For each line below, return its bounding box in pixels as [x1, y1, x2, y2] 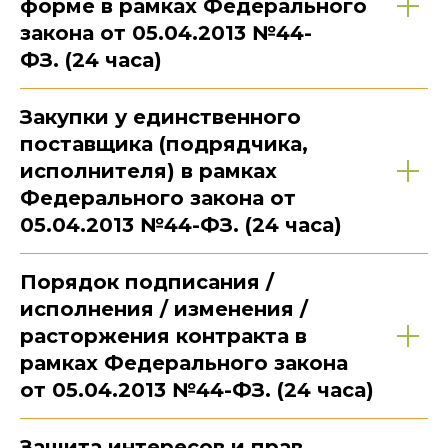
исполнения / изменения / [20, 297, 308, 322]
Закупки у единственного [20, 105, 301, 130]
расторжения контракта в [20, 324, 307, 349]
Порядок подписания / [20, 270, 274, 295]
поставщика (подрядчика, [20, 132, 308, 157]
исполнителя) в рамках [20, 159, 277, 184]
